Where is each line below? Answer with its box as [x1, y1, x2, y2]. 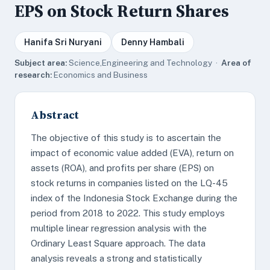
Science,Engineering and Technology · [67, 58, 221, 67]
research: [14, 70, 52, 80]
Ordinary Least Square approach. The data [31, 238, 206, 248]
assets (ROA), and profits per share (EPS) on [31, 163, 214, 173]
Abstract [31, 107, 79, 122]
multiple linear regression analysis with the [31, 223, 207, 233]
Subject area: [14, 58, 67, 67]
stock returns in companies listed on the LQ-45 [31, 178, 228, 188]
